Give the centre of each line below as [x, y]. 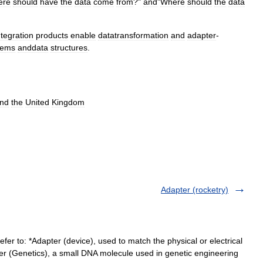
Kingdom [68, 102]
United [37, 102]
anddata [33, 48]
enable [83, 35]
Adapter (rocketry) [195, 190]
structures [69, 48]
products [52, 35]
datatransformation [133, 35]
